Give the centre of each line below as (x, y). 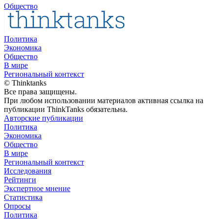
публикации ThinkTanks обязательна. (66, 109)
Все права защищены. (40, 91)
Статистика (23, 197)
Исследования (28, 171)
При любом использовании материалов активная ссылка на (104, 100)
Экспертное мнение (37, 188)
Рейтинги (20, 179)
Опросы (17, 206)
